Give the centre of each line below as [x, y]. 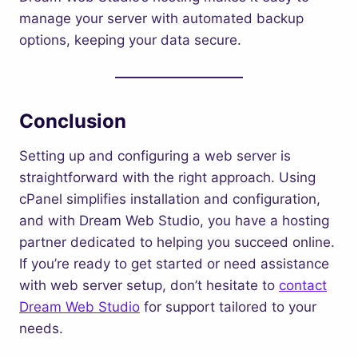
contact [303, 285]
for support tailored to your [228, 307]
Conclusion [73, 121]
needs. [41, 328]
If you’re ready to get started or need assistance [174, 264]
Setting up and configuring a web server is [155, 156]
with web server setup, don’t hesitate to [149, 285]
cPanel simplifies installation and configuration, [170, 199]
